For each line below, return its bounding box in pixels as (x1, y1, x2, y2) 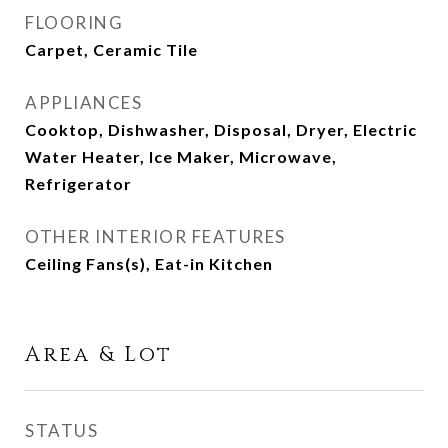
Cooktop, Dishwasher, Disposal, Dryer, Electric (25, 120, 417, 139)
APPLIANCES (25, 92, 142, 113)
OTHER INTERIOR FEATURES (25, 226, 286, 247)
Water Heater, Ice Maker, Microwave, (25, 147, 337, 166)
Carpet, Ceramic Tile (25, 40, 198, 59)
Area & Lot (25, 341, 173, 369)
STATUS (25, 420, 98, 441)
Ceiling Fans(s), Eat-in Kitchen (25, 254, 273, 273)
